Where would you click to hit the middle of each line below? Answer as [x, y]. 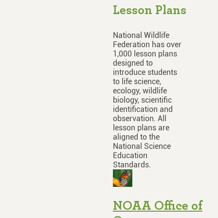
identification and [143, 109]
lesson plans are [141, 127]
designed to [133, 63]
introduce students [145, 72]
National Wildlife [141, 35]
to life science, [137, 81]
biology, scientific [142, 100]
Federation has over [147, 44]
